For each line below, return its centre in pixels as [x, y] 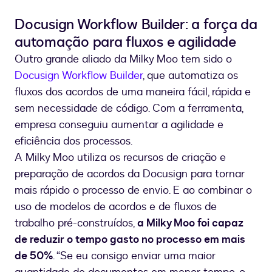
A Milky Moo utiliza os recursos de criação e [120, 157]
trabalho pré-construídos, [76, 223]
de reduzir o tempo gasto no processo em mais [130, 239]
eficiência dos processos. [73, 141]
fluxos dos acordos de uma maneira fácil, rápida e [133, 92]
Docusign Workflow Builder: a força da [136, 24]
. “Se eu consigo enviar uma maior [134, 256]
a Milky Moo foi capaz [190, 223]
